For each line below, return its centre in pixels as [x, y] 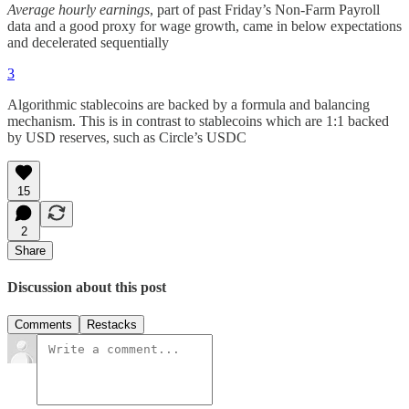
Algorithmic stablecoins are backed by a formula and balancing [189, 104]
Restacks [112, 325]
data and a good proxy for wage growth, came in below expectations [204, 26]
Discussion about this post [87, 287]
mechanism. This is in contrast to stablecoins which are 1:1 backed [198, 121]
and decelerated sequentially [88, 42]
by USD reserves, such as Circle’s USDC [127, 137]
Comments [43, 325]
